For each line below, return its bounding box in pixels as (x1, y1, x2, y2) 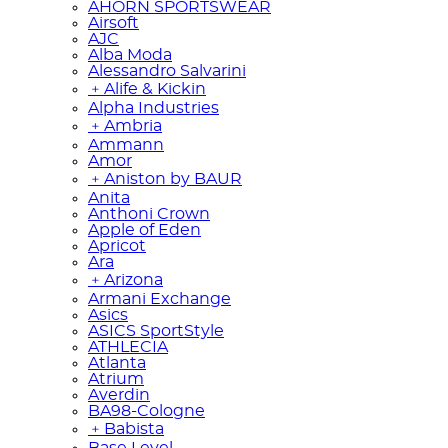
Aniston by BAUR (104, 170, 242, 187)
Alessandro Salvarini (88, 62, 246, 79)
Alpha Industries (88, 99, 219, 116)
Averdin (88, 386, 150, 403)
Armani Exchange (88, 290, 231, 307)
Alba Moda (88, 46, 172, 63)
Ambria (104, 117, 162, 134)
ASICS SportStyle (88, 322, 224, 339)
